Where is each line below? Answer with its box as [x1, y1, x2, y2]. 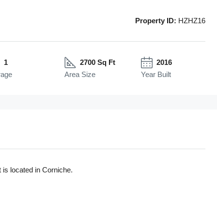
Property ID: [135, 16, 176, 25]
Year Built [140, 70, 171, 79]
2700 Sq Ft [80, 58, 116, 67]
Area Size [64, 70, 96, 79]
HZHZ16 [176, 16, 205, 25]
